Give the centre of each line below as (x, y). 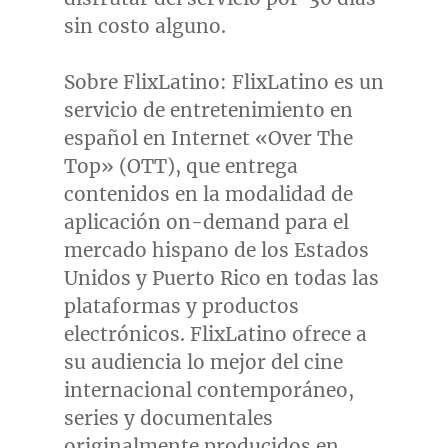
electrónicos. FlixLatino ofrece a (215, 333)
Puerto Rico (206, 277)
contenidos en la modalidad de (208, 193)
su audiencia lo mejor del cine (203, 361)
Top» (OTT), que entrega (180, 165)
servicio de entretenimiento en (208, 109)
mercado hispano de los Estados (216, 249)
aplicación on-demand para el (206, 221)
